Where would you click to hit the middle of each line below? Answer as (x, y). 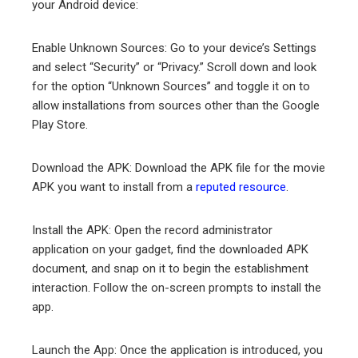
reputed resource (241, 187)
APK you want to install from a (114, 187)
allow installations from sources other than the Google (176, 105)
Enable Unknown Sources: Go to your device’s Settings (174, 48)
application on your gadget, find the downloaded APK (170, 249)
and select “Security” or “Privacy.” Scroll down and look (174, 67)
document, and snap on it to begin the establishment (170, 268)
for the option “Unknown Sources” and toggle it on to (171, 86)
